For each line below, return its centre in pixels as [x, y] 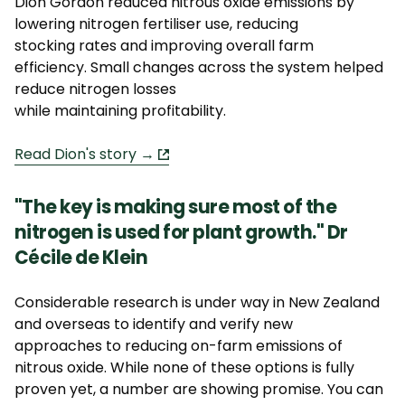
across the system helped [291, 67]
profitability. [184, 110]
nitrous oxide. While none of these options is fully [184, 367]
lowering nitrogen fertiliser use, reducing [156, 24]
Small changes [142, 67]
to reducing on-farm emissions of [224, 345]
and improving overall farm [217, 45]
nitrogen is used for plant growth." [170, 232]
